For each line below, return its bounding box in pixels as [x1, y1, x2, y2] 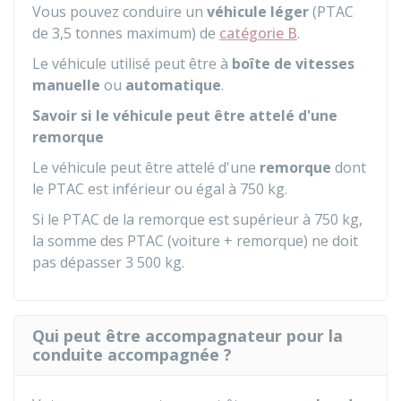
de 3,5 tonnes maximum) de [32, 23, 219, 43]
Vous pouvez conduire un [32, 2, 207, 21]
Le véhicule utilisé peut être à [32, 54, 232, 73]
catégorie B [219, 23, 297, 43]
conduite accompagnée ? [32, 344, 232, 365]
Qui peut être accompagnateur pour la [32, 325, 343, 346]
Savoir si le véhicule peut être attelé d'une [32, 106, 337, 125]
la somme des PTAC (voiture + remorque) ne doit [32, 231, 358, 251]
